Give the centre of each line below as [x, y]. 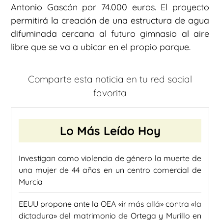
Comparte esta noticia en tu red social [110, 79]
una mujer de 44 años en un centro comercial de [110, 170]
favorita [110, 93]
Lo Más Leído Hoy [110, 130]
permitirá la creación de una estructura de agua [110, 20]
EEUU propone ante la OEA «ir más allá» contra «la [110, 204]
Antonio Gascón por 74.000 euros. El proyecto [110, 7]
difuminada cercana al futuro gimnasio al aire [110, 33]
